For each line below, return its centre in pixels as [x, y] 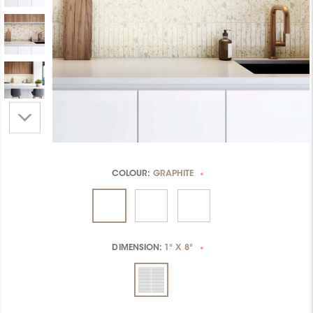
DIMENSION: [138, 248]
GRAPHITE [173, 174]
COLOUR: [132, 174]
